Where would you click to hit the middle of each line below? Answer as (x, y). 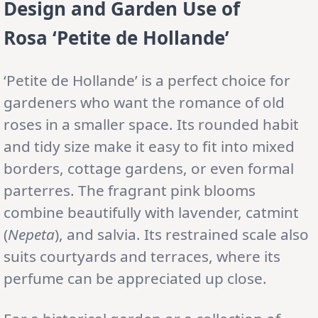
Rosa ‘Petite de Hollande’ (116, 37)
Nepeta (31, 234)
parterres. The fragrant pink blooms (130, 190)
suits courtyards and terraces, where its (142, 256)
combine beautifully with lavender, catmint (151, 212)
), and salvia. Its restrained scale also (182, 234)
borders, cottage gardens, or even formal (149, 168)
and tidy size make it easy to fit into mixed (149, 146)
